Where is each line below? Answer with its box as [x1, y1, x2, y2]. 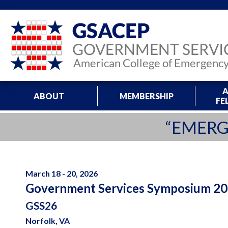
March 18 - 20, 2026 [25, 168, 98, 178]
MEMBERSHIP [119, 91, 174, 101]
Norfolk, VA [25, 216, 70, 225]
